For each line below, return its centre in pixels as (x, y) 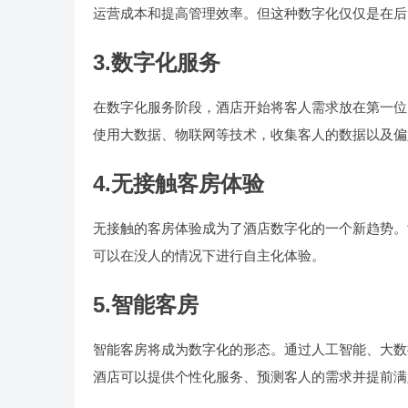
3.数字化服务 (157, 62)
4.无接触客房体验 (178, 184)
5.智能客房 (146, 305)
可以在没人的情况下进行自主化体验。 (209, 255)
